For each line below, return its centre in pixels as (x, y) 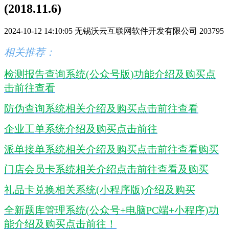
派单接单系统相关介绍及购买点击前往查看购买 (111, 149)
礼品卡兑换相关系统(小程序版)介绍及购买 (100, 190)
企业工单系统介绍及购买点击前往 (81, 129)
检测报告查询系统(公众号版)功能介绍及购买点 (110, 74)
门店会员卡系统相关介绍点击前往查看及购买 (106, 169)
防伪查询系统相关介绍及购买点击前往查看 (101, 109)
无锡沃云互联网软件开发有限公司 (136, 31)
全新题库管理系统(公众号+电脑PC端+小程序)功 (111, 210)
